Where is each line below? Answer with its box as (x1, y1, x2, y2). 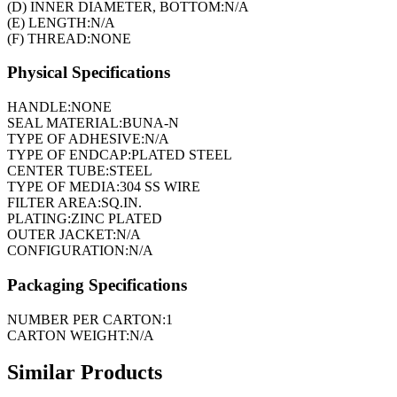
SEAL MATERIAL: (7, 115, 122, 131)
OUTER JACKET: (7, 227, 116, 243)
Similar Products (7, 361, 162, 385)
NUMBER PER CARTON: (7, 311, 166, 327)
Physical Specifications (7, 63, 170, 82)
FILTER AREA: (7, 195, 101, 211)
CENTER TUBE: (7, 163, 109, 179)
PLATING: (7, 211, 71, 227)
